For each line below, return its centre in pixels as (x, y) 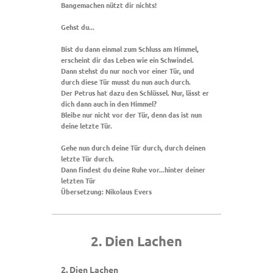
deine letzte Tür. (87, 125)
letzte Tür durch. (87, 158)
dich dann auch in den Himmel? (109, 103)
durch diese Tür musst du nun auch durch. (126, 81)
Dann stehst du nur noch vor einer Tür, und (128, 70)
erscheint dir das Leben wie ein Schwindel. (127, 59)
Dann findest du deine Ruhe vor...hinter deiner (133, 169)
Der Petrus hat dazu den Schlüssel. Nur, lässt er (135, 92)
